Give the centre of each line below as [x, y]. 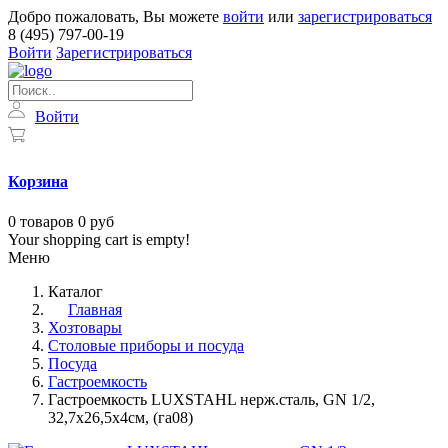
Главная [95, 309]
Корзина [38, 182]
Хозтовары [85, 327]
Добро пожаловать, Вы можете [115, 16]
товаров [47, 221]
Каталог [75, 291]
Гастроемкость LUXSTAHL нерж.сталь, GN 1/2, [211, 399]
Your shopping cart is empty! [99, 239]
